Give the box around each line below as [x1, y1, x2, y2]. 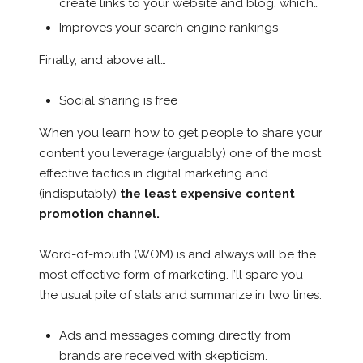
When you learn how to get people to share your [38, 126, 322, 141]
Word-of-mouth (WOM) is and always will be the [38, 247, 316, 263]
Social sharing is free [58, 93, 177, 109]
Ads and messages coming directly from [58, 328, 291, 344]
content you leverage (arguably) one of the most [38, 146, 321, 161]
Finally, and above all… [38, 53, 166, 68]
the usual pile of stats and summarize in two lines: [38, 288, 322, 303]
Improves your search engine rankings [58, 20, 278, 36]
